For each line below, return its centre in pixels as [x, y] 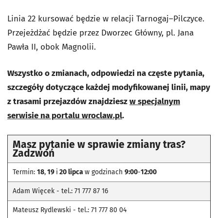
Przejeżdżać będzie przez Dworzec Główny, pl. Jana [100, 33]
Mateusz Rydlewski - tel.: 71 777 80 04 [70, 210]
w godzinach [105, 172]
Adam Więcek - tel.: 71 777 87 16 [60, 191]
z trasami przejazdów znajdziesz [68, 102]
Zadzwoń [34, 154]
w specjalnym [155, 102]
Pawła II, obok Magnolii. [53, 47]
